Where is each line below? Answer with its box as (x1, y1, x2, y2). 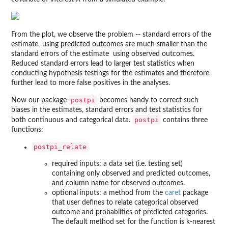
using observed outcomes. (111, 50, 194, 58)
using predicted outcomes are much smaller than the (40, 41, 207, 48)
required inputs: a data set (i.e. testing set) (52, 160, 183, 167)
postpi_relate (34, 143, 87, 151)
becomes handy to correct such (97, 97, 198, 104)
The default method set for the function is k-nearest (52, 218, 215, 225)
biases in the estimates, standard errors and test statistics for (11, 106, 202, 113)
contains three (161, 117, 208, 124)
